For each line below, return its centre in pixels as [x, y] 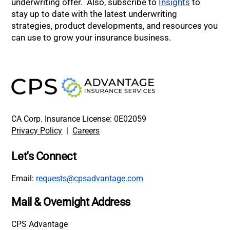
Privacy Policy [37, 131]
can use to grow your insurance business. [91, 38]
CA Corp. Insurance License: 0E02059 [79, 119]
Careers [86, 131]
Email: [24, 179]
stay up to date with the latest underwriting [94, 14]
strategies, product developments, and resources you [115, 26]
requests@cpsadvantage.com [90, 179]
